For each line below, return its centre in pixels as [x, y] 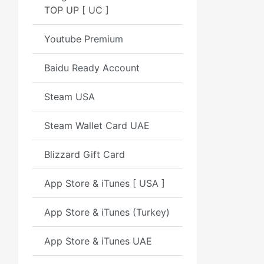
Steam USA [70, 97]
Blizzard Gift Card [85, 154]
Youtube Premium [84, 39]
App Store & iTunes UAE [98, 241]
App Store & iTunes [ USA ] [105, 183]
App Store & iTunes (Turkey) [107, 212]
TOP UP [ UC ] [77, 10]
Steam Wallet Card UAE [97, 126]
